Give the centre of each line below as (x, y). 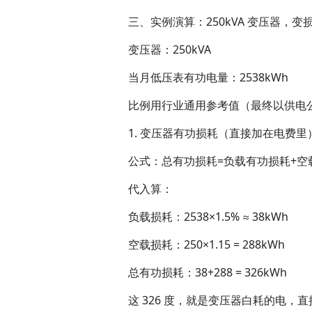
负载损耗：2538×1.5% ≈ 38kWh (208, 217)
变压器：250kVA (170, 50)
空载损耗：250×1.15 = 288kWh (206, 245)
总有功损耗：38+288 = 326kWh (208, 273)
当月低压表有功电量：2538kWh (208, 78)
